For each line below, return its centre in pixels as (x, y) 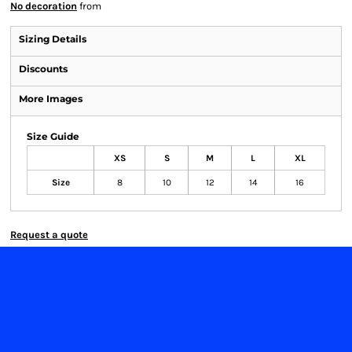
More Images (51, 99)
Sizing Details (53, 39)
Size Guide (53, 136)
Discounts (43, 69)
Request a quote (49, 235)
